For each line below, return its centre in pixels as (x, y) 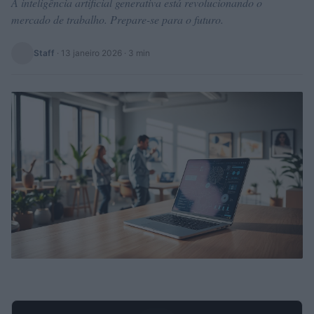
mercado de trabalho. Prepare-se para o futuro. (117, 19)
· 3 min (136, 53)
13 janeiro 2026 (91, 53)
